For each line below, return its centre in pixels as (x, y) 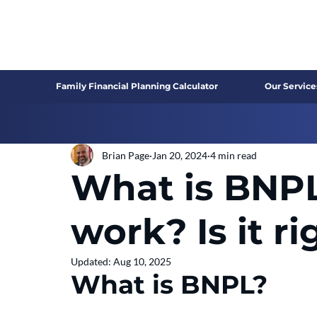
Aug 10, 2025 (142, 261)
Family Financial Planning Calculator (137, 86)
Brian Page (126, 155)
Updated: (92, 261)
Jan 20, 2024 (180, 155)
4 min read (234, 155)
